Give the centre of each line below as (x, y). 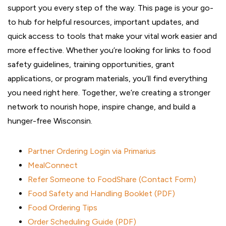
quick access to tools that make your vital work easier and (112, 36)
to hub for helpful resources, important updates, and (103, 22)
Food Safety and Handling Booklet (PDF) (101, 193)
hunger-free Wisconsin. (50, 121)
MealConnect (53, 165)
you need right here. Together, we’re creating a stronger (109, 93)
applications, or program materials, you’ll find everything (107, 78)
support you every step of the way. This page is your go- (110, 8)
